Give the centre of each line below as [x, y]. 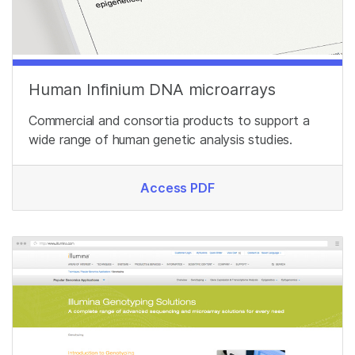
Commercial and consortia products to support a [169, 121]
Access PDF [177, 188]
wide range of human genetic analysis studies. [161, 140]
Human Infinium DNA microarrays [152, 90]
